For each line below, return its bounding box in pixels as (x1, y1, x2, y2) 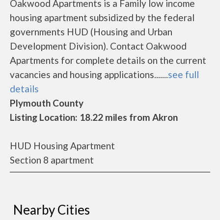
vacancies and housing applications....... (10, 69, 168, 80)
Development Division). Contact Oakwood (10, 40, 187, 52)
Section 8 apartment (10, 154, 94, 165)
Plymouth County (10, 97, 83, 109)
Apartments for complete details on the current (10, 55, 206, 66)
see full (168, 69, 199, 80)
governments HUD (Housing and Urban (10, 26, 172, 37)
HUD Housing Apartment (10, 140, 115, 151)
